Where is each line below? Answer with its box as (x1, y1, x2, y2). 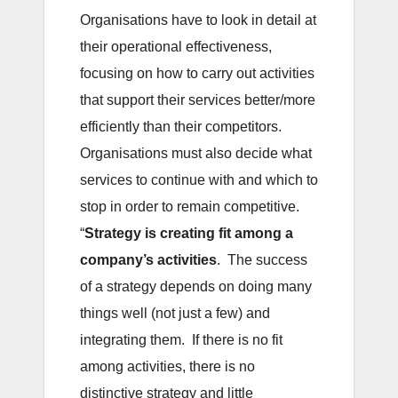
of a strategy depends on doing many (80, 279, 312, 295)
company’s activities (80, 252, 217, 268)
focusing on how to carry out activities (80, 66, 314, 82)
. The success (217, 252, 307, 268)
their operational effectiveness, (80, 39, 272, 55)
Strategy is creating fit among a (84, 226, 293, 242)
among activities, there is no (80, 359, 255, 375)
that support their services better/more (80, 92, 315, 108)
